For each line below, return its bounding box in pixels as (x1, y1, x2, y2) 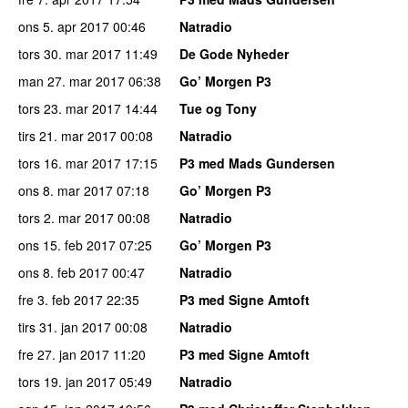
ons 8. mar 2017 (18, 181, 113, 200)
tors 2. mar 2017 (18, 209, 114, 228)
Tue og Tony (179, 99, 257, 118)
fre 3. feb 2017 (18, 291, 103, 310)
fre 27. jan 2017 (18, 345, 109, 364)
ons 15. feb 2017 (18, 236, 116, 255)
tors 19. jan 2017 (18, 372, 116, 392)
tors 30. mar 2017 (18, 45, 121, 64)
